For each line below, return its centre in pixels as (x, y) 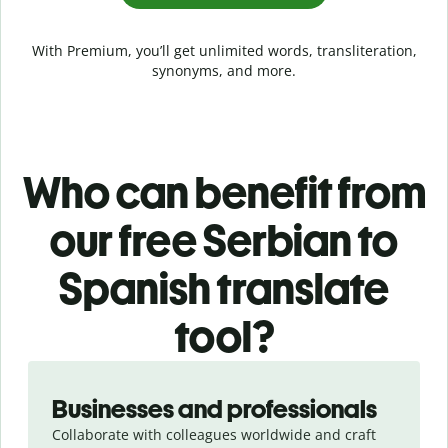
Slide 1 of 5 (52, 370)
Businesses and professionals (214, 408)
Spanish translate (224, 288)
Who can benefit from (224, 192)
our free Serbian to (224, 240)
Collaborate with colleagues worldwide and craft (214, 434)
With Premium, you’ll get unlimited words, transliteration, (224, 50)
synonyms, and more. (224, 70)
